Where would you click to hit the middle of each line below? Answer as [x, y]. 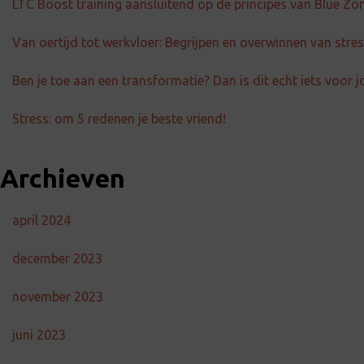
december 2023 [57, 258]
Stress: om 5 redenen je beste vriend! [119, 119]
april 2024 [41, 220]
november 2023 [58, 297]
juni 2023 [39, 335]
